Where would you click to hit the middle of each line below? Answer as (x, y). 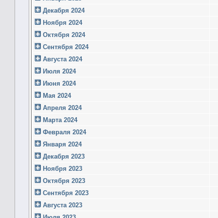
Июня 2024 (58, 83)
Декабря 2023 (63, 156)
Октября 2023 (63, 181)
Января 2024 (61, 144)
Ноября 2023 (62, 168)
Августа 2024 (62, 59)
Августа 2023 (62, 205)
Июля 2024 (58, 71)
